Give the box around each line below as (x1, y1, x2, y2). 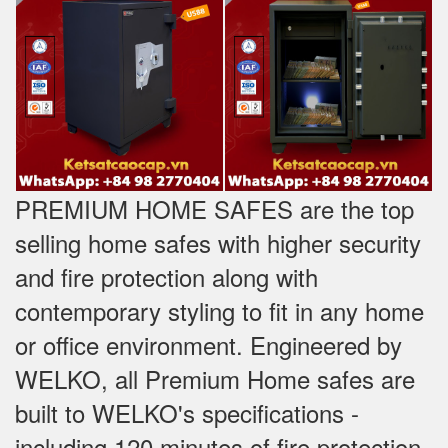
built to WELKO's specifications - (15, 395, 359, 431)
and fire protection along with (15, 259, 318, 295)
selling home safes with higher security (15, 225, 421, 261)
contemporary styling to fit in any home (15, 293, 424, 329)
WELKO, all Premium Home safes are (15, 361, 415, 397)
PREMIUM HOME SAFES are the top (15, 191, 414, 227)
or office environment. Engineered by (15, 327, 402, 363)
